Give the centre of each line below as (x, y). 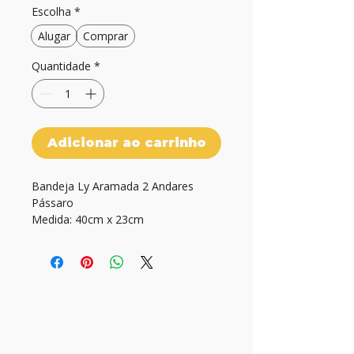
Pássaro (53, 203)
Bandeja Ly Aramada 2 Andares (114, 186)
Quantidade (61, 66)
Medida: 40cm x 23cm (88, 219)
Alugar (54, 36)
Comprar (105, 36)
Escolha (51, 11)
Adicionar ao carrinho (126, 143)
